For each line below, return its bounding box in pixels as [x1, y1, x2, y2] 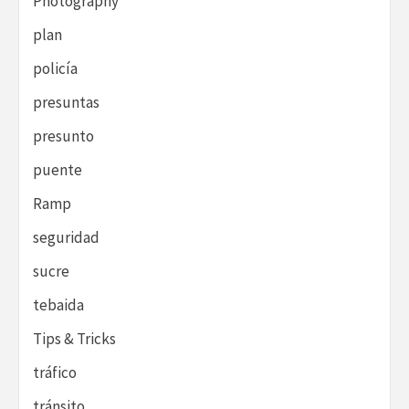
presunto [33, 126, 94, 147]
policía [33, 58, 78, 79]
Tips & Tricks [33, 329, 116, 350]
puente [33, 160, 82, 181]
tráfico [33, 362, 77, 383]
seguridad [33, 227, 100, 248]
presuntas [33, 92, 100, 113]
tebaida [33, 295, 84, 316]
